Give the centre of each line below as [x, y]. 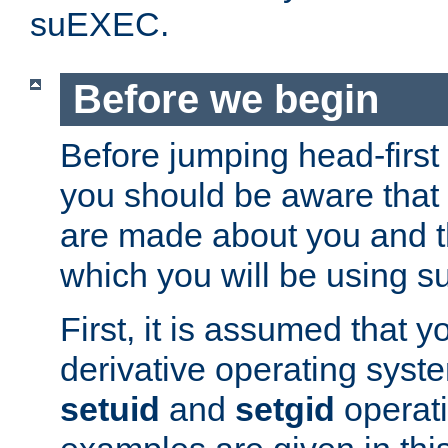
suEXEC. [99, 24]
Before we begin [225, 99]
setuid [110, 408]
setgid [285, 408]
